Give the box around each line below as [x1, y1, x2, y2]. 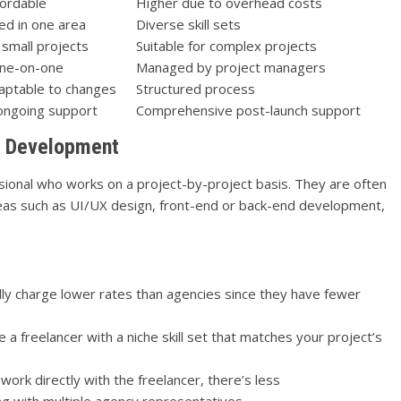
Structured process [136, 79, 255, 98]
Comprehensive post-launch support [136, 100, 361, 119]
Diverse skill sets [136, 14, 241, 33]
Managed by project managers [136, 57, 326, 76]
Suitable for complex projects [136, 36, 317, 55]
